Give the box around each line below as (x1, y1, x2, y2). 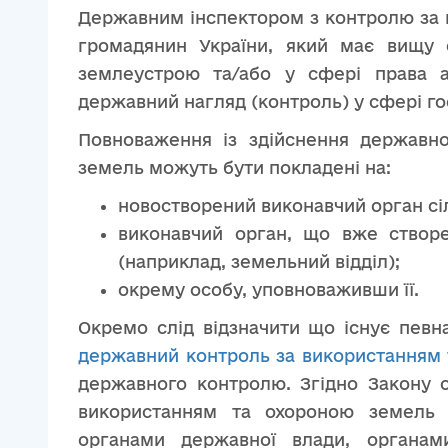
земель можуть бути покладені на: (78, 158, 391, 177)
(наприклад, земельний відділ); (118, 252, 400, 271)
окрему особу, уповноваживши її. (118, 280, 419, 299)
